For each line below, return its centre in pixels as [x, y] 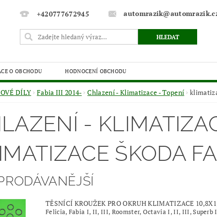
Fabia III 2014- [59, 92]
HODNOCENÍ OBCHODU [96, 71]
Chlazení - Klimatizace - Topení [136, 92]
